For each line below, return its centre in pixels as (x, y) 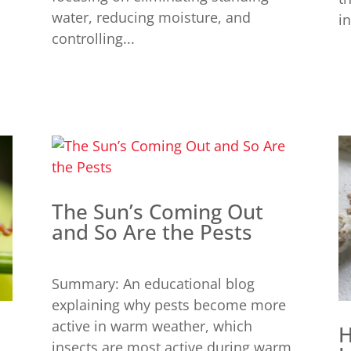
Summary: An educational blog (153, 283)
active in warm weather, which (152, 326)
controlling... (93, 38)
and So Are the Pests (152, 232)
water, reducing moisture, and (151, 17)
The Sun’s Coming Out (157, 211)
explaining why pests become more (168, 304)
